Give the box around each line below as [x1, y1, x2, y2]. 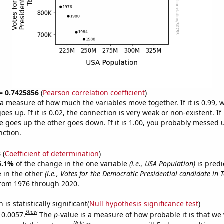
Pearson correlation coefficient [42, 88, 145, 97]
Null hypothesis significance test [89, 198, 198, 208]
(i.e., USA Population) [129, 158, 195, 168]
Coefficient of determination [4, 148, 99, 158]
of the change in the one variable [15, 158, 129, 168]
